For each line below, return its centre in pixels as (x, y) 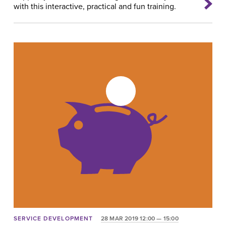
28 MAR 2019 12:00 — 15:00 (139, 219)
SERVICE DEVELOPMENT (53, 219)
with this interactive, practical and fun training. (95, 7)
